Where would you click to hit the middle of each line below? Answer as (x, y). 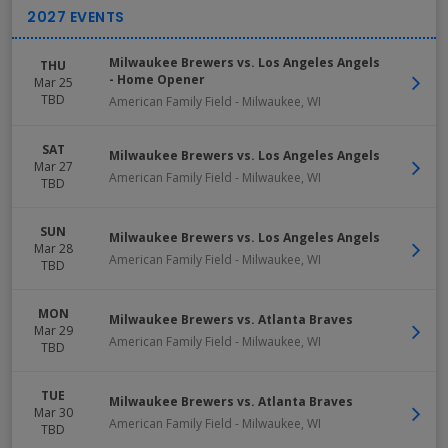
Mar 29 (53, 330)
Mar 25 (53, 82)
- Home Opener (157, 79)
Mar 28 (53, 248)
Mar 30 (53, 412)
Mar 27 (53, 166)
